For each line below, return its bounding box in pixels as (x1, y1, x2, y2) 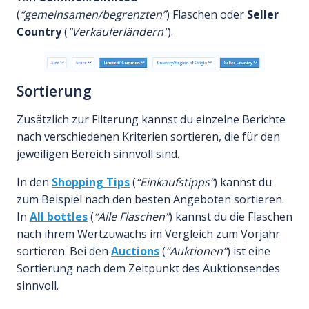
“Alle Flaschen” (94, 209, 169, 225)
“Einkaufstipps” (136, 175, 214, 190)
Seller (247, 7, 279, 23)
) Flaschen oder (166, 7, 247, 23)
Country (17, 24, 61, 40)
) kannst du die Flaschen (169, 209, 292, 225)
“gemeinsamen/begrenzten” (20, 7, 166, 23)
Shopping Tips (52, 175, 130, 190)
